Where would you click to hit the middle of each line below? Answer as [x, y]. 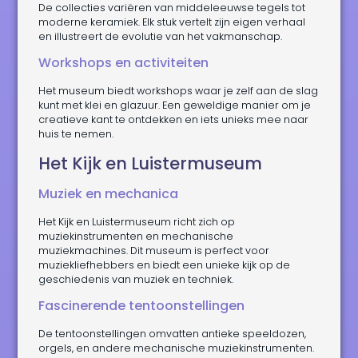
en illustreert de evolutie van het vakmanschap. [161, 36]
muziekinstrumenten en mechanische [136, 236]
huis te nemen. [76, 134]
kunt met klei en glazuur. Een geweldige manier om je [175, 105]
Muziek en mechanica [109, 193]
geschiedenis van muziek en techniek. [136, 279]
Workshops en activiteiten [124, 63]
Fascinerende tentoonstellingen [142, 306]
